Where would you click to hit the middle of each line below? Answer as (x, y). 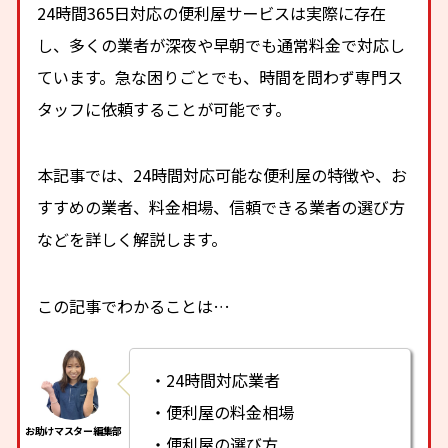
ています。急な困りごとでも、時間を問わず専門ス (220, 77)
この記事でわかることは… (134, 305)
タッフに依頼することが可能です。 (164, 109)
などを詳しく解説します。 (132, 239)
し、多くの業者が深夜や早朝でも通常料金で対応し (221, 45)
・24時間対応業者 (215, 379)
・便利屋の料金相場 (222, 411)
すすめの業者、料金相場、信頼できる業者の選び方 (221, 207)
